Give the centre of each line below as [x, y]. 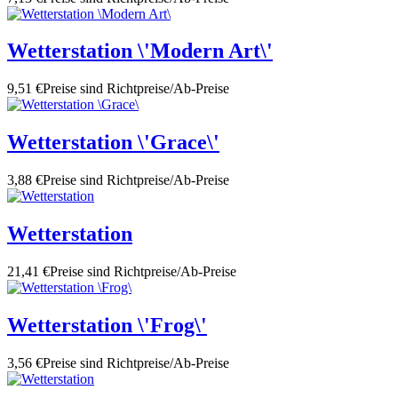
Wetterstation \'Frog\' [107, 325]
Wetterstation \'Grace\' [113, 143]
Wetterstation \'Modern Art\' [140, 51]
